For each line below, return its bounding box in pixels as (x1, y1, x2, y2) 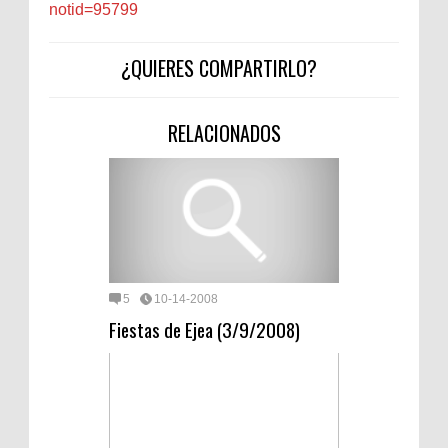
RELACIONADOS (167, 117, 281, 148)
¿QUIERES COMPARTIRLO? (121, 52, 317, 83)
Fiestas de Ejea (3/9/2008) (109, 314, 300, 343)
